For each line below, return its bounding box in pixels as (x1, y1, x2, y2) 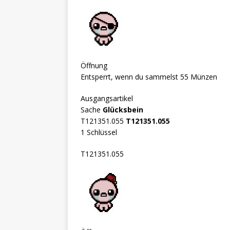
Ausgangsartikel (81, 93, 133, 103)
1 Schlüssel (81, 127, 117, 137)
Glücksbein (103, 104, 143, 114)
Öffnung (81, 60, 107, 70)
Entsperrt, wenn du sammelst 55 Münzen (81, 71, 217, 82)
